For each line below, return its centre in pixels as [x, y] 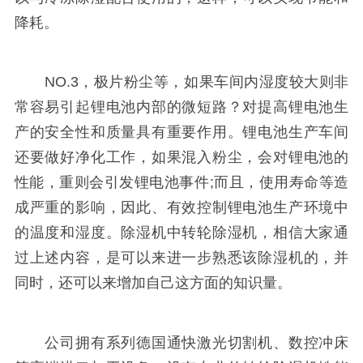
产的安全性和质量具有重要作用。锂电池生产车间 [181, 132]
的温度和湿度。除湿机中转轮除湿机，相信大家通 [181, 233]
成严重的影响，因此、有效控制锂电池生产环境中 [181, 208]
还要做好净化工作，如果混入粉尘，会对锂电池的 [181, 158]
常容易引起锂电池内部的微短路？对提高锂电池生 [181, 107]
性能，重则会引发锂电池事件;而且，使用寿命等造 [181, 183]
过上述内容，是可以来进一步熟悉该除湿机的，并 [181, 258]
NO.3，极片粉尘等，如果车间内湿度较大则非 [181, 82]
